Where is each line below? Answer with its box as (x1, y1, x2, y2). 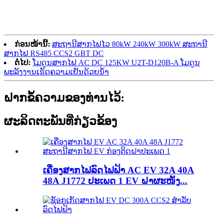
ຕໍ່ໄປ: (15, 58, 31, 67)
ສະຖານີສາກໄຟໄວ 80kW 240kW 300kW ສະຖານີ (52, 39, 207, 48)
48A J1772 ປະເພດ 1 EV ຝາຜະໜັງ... (43, 176, 187, 186)
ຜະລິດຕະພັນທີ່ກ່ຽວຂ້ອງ (4, 114, 117, 127)
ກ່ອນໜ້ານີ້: (15, 39, 50, 48)
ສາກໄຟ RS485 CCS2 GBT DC (4, 49, 104, 57)
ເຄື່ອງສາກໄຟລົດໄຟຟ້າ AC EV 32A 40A (43, 165, 194, 176)
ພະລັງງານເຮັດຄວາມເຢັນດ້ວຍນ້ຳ (4, 67, 109, 76)
